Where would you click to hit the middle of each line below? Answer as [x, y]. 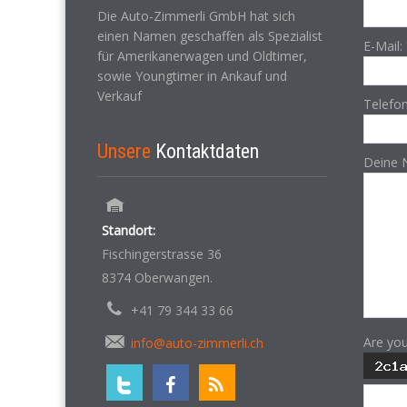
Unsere [126, 151]
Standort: [129, 230]
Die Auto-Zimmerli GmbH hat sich [196, 16]
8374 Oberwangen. [157, 278]
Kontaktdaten [207, 151]
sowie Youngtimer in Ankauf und [192, 76]
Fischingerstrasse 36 [162, 254]
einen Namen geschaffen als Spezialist [210, 36]
